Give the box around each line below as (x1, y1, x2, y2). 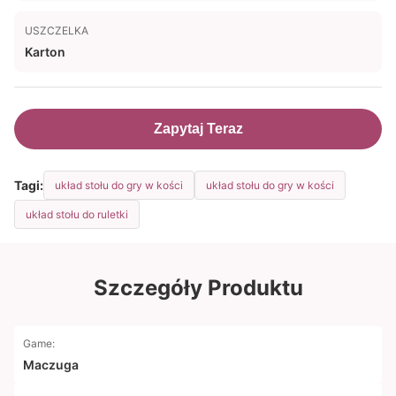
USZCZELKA (25, 24, 88, 37)
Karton (25, 44, 65, 59)
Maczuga (23, 357, 79, 372)
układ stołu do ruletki (26, 208, 128, 221)
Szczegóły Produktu (93, 275, 303, 301)
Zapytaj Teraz (153, 121, 243, 136)
